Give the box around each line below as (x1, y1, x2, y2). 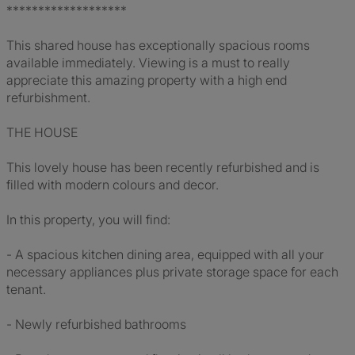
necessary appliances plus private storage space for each (6, 264, 338, 280)
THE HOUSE (6, 124, 78, 140)
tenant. (6, 281, 46, 297)
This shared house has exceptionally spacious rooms (6, 37, 310, 53)
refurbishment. (6, 90, 90, 105)
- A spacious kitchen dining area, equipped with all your (6, 246, 324, 262)
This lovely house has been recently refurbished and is (6, 159, 319, 175)
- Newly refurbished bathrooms (6, 316, 186, 332)
